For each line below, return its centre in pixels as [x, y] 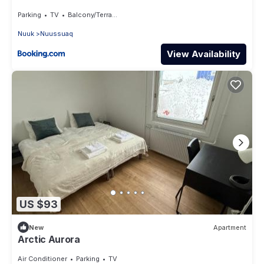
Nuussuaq [57, 33]
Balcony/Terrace [90, 14]
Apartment [230, 227]
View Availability [204, 54]
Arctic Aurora [49, 240]
